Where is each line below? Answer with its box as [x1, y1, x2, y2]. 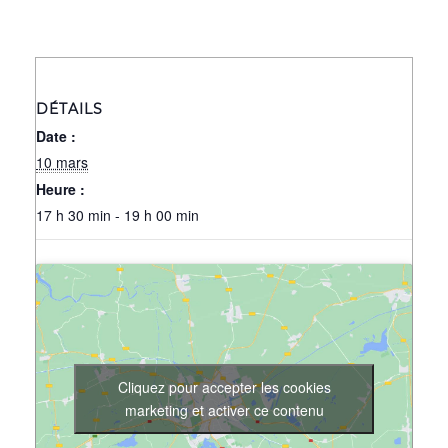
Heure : [36, 178, 85, 199]
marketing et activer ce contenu [124, 399, 324, 420]
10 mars [36, 151, 88, 172]
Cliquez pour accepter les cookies [117, 376, 331, 397]
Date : [36, 125, 76, 146]
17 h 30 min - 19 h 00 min [36, 204, 199, 225]
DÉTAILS [36, 99, 103, 118]
